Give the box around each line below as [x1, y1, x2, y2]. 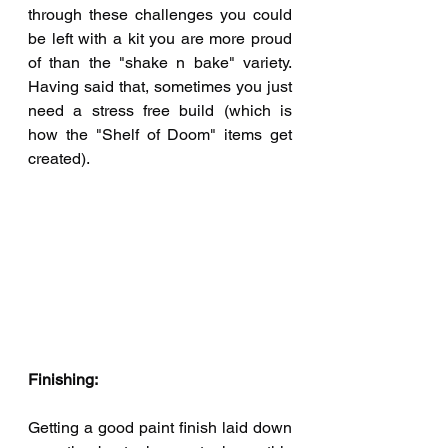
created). [28, 149, 90, 169]
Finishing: [28, 369, 98, 389]
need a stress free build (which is [28, 101, 292, 121]
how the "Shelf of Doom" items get [28, 125, 292, 145]
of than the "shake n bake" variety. [28, 53, 292, 73]
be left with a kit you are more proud [28, 29, 292, 49]
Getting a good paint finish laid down [28, 417, 292, 437]
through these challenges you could [28, 5, 292, 25]
